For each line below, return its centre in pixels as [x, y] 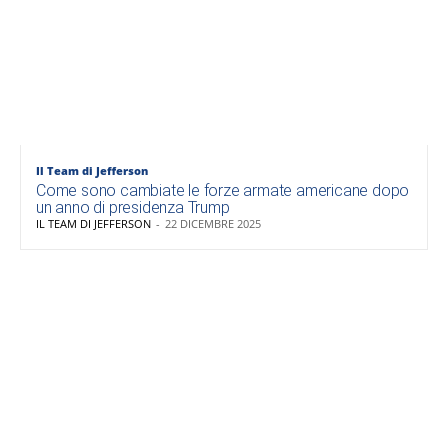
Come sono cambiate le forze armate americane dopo [223, 191]
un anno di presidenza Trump [133, 208]
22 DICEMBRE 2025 [213, 224]
